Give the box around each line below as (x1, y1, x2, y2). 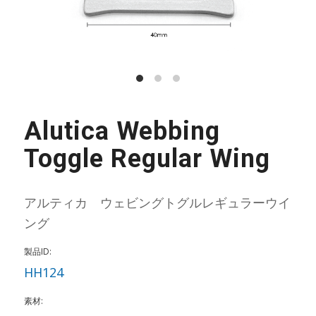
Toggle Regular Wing (23, 143, 270, 174)
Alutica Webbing (23, 116, 220, 146)
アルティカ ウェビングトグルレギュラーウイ (23, 194, 291, 212)
